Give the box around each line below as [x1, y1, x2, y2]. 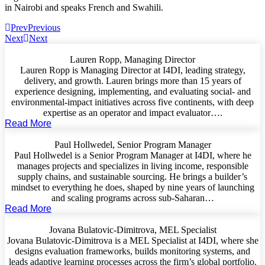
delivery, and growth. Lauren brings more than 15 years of [24, 76, 241, 86]
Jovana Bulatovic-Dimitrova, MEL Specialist [49, 225, 216, 235]
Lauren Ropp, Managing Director [70, 54, 195, 64]
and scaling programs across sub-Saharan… [51, 193, 214, 203]
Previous [28, 22, 60, 33]
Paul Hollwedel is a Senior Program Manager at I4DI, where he [14, 150, 251, 160]
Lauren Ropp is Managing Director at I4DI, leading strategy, [20, 65, 245, 75]
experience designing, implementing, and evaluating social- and [14, 86, 251, 96]
